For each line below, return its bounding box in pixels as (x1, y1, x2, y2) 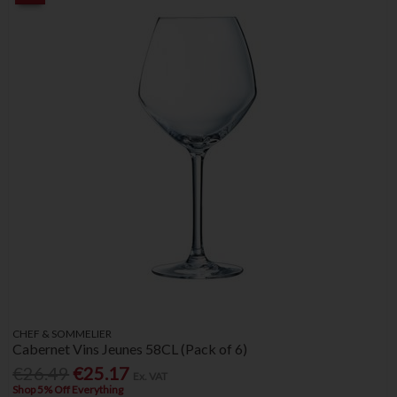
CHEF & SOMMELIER (12, 327, 113, 341)
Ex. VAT (133, 370, 168, 384)
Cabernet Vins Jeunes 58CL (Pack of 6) (12, 340, 248, 358)
